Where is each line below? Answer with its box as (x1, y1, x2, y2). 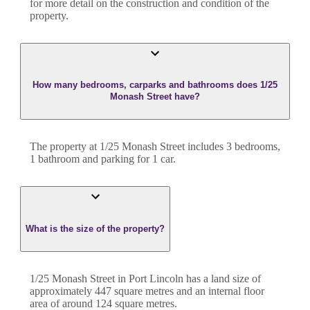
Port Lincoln (129, 273, 183, 285)
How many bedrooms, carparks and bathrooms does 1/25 (33, 80, 277, 91)
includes (185, 140, 224, 153)
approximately (30, 285, 95, 298)
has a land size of (183, 273, 261, 285)
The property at (30, 140, 100, 153)
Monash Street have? (110, 91, 200, 102)
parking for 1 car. (101, 153, 176, 165)
